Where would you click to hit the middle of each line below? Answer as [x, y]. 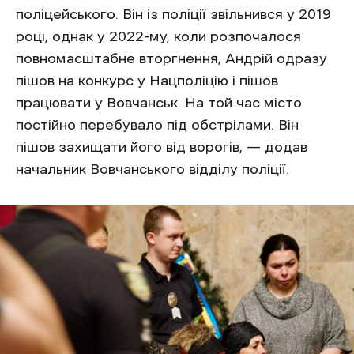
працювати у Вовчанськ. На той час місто [159, 103]
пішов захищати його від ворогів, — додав [162, 147]
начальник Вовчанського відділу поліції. [153, 169]
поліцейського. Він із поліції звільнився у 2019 [173, 14]
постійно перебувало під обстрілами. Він [157, 125]
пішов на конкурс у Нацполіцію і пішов [147, 81]
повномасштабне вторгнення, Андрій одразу [171, 58]
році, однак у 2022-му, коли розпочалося [158, 36]
